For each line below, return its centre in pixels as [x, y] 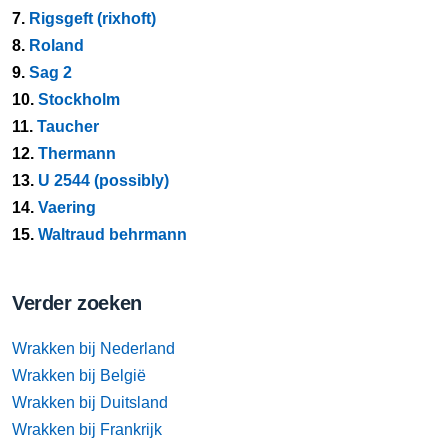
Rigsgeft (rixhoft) [92, 18]
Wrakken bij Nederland [93, 348]
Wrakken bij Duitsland [90, 402]
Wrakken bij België [79, 375]
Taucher [68, 126]
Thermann [77, 153]
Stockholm [79, 99]
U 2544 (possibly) [103, 180]
